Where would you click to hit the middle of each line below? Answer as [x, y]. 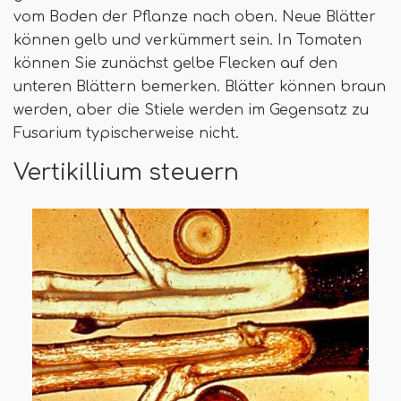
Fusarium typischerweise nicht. [126, 133]
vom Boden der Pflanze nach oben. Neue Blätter [195, 17]
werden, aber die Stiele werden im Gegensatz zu [191, 110]
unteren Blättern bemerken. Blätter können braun [200, 86]
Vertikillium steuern [126, 172]
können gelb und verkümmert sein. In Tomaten [188, 40]
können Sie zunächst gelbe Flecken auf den [175, 63]
